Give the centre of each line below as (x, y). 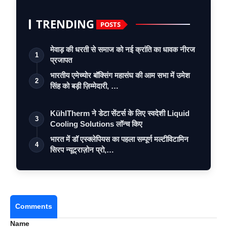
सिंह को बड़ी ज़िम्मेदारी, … (84, 86)
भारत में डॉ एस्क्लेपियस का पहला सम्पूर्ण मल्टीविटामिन (119, 139)
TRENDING (65, 24)
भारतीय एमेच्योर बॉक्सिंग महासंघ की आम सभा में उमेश (120, 75)
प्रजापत (61, 60)
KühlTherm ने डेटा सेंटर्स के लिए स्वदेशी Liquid (120, 113)
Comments (34, 206)
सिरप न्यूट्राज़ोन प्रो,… (82, 150)
